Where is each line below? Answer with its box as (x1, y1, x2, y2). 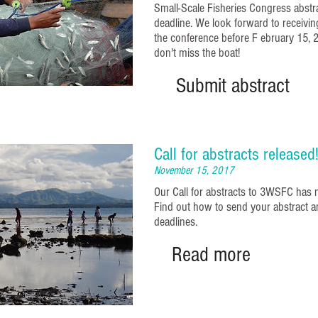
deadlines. (154, 214, 197, 230)
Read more (171, 243, 251, 268)
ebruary (261, 30, 294, 45)
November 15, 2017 (154, 164, 234, 177)
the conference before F (154, 30, 258, 45)
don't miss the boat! (154, 45, 240, 60)
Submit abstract (175, 73, 290, 98)
